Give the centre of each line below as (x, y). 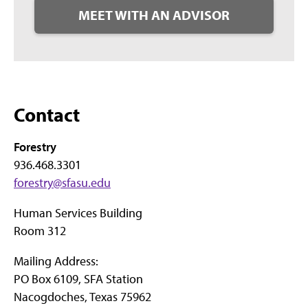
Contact (47, 114)
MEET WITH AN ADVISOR (154, 14)
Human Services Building (78, 212)
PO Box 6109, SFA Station (78, 278)
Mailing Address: (56, 261)
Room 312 (40, 230)
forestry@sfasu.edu (62, 182)
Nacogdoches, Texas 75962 (82, 296)
